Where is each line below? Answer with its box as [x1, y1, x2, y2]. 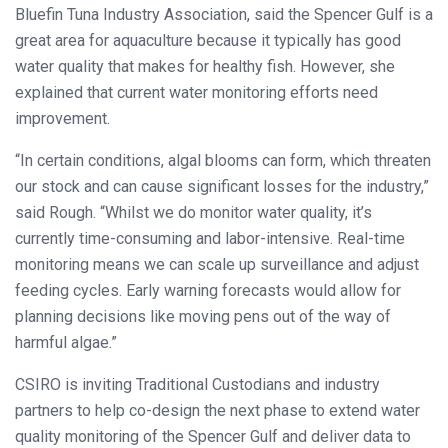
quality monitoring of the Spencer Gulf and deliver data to [15, 426, 411, 446]
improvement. [15, 108, 110, 128]
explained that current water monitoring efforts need [15, 82, 378, 102]
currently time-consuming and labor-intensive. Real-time [15, 228, 405, 248]
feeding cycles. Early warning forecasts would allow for [15, 280, 401, 300]
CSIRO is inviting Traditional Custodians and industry [15, 374, 380, 394]
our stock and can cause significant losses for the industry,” [15, 176, 429, 196]
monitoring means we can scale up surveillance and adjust [15, 254, 419, 274]
